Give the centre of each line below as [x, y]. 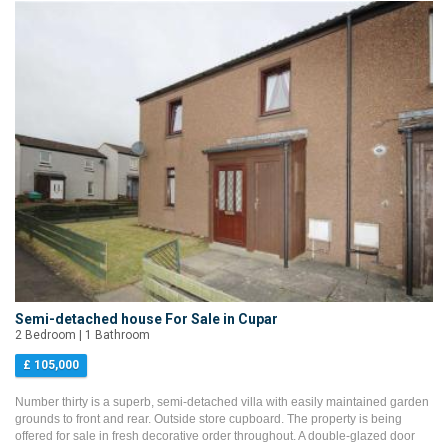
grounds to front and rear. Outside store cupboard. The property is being [208, 419]
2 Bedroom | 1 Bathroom [82, 335]
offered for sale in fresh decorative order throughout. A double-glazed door [215, 436]
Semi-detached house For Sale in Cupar [146, 319]
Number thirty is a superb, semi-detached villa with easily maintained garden [222, 402]
